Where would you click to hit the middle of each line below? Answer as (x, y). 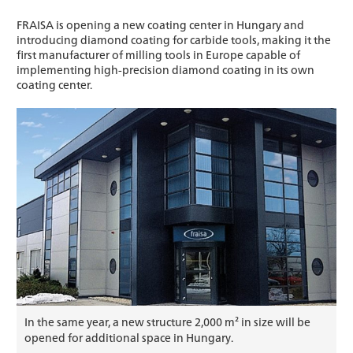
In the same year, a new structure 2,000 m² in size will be (167, 321)
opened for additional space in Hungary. (129, 337)
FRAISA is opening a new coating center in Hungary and (160, 25)
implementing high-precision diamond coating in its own (165, 70)
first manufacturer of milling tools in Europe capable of (158, 55)
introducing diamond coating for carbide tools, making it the (174, 40)
